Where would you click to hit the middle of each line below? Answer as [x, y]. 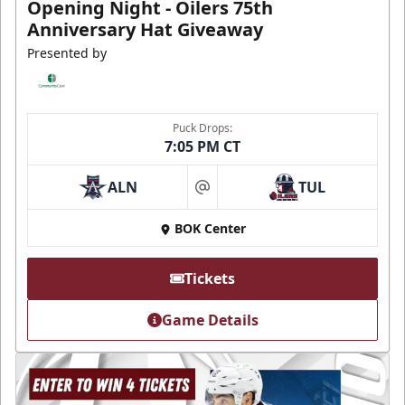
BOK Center [210, 229]
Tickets [210, 279]
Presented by [67, 53]
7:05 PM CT [202, 147]
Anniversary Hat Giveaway [145, 30]
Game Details [210, 320]
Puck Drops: [202, 128]
